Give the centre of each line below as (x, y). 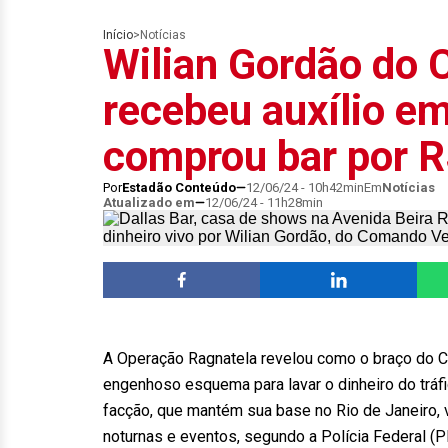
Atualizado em (149, 202)
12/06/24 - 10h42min (305, 187)
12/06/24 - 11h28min (264, 202)
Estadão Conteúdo (179, 187)
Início (118, 35)
